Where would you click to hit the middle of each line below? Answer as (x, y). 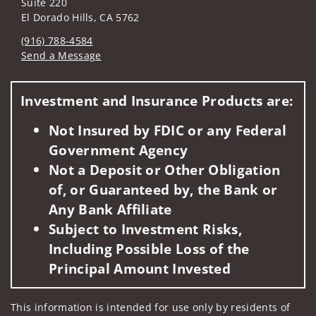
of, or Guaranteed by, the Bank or (163, 189)
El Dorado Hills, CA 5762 (80, 17)
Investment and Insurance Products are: (157, 101)
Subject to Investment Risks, (145, 229)
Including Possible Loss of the (149, 248)
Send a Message (61, 55)
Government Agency (119, 150)
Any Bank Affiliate (110, 209)
